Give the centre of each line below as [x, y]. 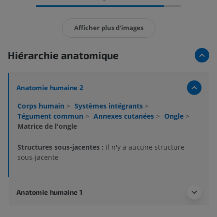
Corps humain [42, 106]
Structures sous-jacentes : [62, 147]
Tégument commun [51, 116]
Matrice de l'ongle [47, 126]
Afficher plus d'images [108, 28]
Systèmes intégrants [110, 106]
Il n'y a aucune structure [145, 147]
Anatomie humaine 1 [50, 192]
